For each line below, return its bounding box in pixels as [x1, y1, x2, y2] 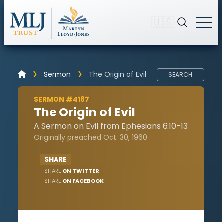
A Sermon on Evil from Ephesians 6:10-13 [34, 120, 188, 132]
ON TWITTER [61, 166, 99, 175]
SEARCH [168, 70, 192, 79]
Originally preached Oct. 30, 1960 [34, 132, 147, 142]
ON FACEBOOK [61, 176, 104, 185]
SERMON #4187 [34, 94, 89, 104]
